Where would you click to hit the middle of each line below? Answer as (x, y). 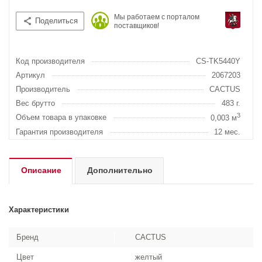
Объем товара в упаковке (61, 117)
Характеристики (39, 210)
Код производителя (50, 61)
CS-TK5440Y (218, 61)
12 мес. (227, 132)
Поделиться (56, 21)
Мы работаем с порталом (157, 17)
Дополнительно (120, 170)
